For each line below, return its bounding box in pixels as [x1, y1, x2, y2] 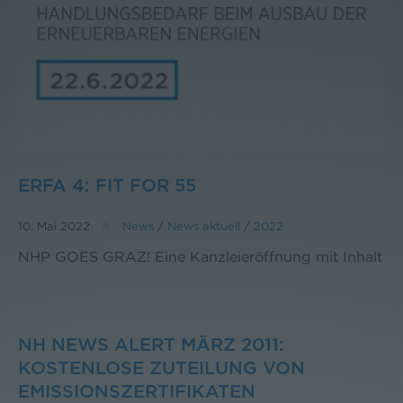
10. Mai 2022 [18, 219, 90, 232]
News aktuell [167, 219, 241, 232]
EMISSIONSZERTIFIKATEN [18, 382, 255, 401]
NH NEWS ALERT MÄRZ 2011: [18, 336, 284, 354]
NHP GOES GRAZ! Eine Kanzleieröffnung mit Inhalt [18, 247, 382, 264]
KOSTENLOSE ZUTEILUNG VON [18, 359, 305, 378]
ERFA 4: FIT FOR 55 [18, 176, 196, 195]
